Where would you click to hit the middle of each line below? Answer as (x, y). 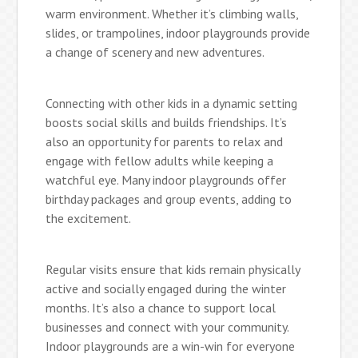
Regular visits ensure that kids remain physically (173, 269)
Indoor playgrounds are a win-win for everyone (171, 346)
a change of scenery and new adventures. (155, 52)
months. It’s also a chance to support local (161, 307)
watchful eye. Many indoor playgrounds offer (166, 179)
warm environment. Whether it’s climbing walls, (172, 13)
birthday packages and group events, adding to (169, 199)
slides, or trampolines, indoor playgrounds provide (178, 32)
